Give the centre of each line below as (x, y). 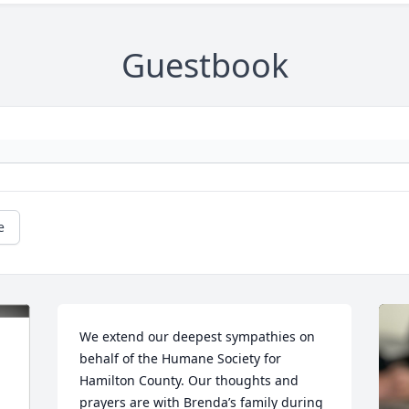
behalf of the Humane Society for (181, 358)
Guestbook (204, 65)
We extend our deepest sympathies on (198, 336)
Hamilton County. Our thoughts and (189, 380)
